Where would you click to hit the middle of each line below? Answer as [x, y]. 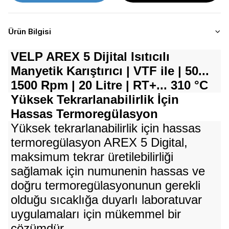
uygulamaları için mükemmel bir [96, 214]
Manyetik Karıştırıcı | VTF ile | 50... [110, 71]
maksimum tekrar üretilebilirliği [92, 157]
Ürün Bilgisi [30, 31]
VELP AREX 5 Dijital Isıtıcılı [90, 56]
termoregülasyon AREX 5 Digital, [99, 142]
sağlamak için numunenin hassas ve [108, 171]
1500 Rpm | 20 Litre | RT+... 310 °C [109, 85]
